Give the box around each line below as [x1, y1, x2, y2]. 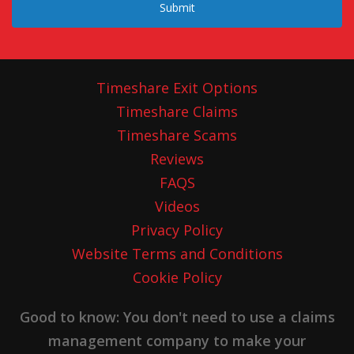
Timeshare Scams [117, 126, 237, 145]
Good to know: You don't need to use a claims [19, 307, 335, 327]
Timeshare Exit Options [96, 78, 258, 98]
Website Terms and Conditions [71, 244, 283, 264]
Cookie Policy [132, 268, 222, 288]
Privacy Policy [131, 220, 223, 240]
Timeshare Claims [116, 102, 238, 122]
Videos [154, 197, 200, 217]
